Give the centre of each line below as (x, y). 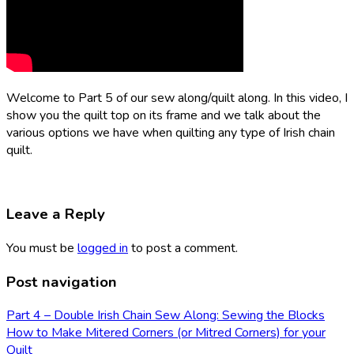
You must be (42, 248)
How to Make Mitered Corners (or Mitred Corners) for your (166, 333)
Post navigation (62, 282)
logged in (103, 248)
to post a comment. (183, 248)
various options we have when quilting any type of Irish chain (171, 133)
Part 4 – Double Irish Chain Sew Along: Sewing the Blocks (166, 316)
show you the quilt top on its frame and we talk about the (164, 116)
